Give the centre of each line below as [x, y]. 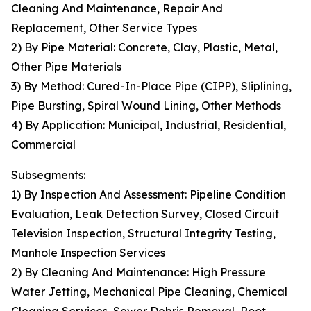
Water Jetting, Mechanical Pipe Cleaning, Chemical [149, 292]
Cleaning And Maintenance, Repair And [117, 9]
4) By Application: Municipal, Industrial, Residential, [149, 125]
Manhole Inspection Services [88, 253]
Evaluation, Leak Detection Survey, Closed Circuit [145, 214]
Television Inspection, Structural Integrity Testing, [143, 234]
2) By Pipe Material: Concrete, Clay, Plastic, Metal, [144, 48]
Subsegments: [48, 175]
